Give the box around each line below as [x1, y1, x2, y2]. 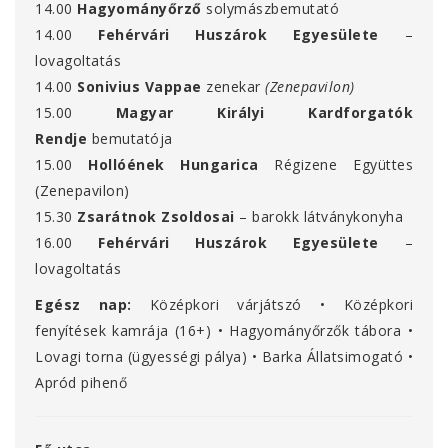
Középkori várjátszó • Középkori [149, 295, 414, 315]
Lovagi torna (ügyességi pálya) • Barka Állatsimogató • [35, 347, 413, 367]
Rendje [35, 129, 87, 149]
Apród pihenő [35, 373, 127, 393]
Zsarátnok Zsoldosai [77, 207, 235, 227]
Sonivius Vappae [77, 77, 202, 97]
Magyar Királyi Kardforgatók [115, 103, 414, 123]
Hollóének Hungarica [88, 155, 259, 175]
